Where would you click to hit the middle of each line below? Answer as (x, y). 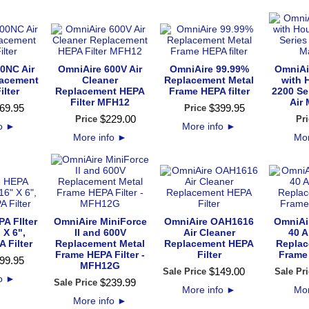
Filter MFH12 (100, 102)
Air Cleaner (209, 232)
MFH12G (100, 266)
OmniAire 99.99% (209, 69)
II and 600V (100, 232)
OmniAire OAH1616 (209, 221)
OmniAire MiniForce (100, 221)
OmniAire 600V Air (100, 69)
